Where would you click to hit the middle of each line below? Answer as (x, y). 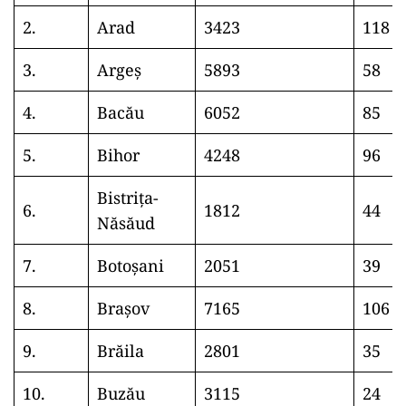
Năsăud (126, 223)
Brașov (123, 308)
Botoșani (130, 266)
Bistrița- (128, 198)
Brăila (121, 351)
